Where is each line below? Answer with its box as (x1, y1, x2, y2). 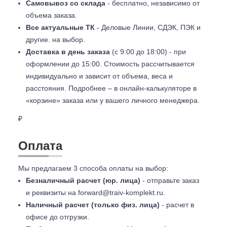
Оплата (18, 138, 62, 153)
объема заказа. (26, 11, 79, 19)
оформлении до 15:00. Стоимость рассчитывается (26, 59, 195, 68)
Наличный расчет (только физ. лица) (26, 200, 160, 209)
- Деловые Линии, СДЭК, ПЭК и (95, 23, 201, 31)
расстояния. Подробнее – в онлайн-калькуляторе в (26, 84, 197, 92)
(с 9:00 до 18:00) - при (110, 47, 186, 56)
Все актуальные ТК (26, 23, 95, 31)
